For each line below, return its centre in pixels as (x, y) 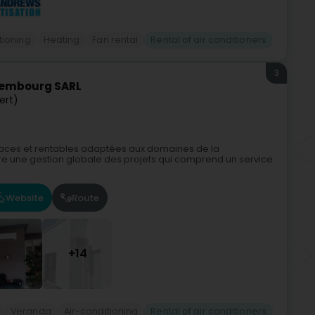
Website (25, 198)
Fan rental (115, 40)
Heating (62, 40)
